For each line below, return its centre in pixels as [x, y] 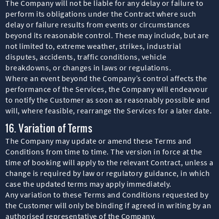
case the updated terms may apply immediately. [88, 184]
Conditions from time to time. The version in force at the [104, 151]
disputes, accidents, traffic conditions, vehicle [86, 56]
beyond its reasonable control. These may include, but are [107, 35]
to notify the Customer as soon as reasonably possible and [108, 99]
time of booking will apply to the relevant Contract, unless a [109, 162]
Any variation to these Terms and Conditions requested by [107, 194]
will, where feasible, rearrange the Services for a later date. [109, 110]
